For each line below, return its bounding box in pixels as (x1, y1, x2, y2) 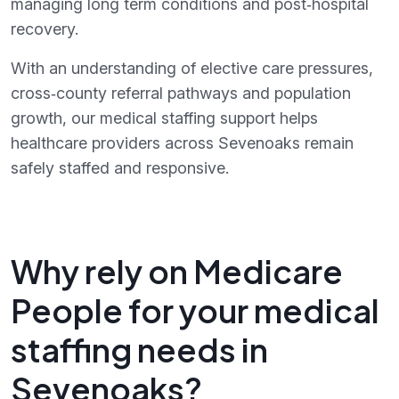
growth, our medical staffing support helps (11, 108, 318, 127)
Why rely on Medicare (11, 250, 343, 291)
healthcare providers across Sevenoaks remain (11, 133, 354, 152)
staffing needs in (11, 329, 268, 370)
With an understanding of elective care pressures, (11, 58, 373, 77)
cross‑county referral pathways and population (11, 83, 351, 102)
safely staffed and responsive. (11, 158, 229, 177)
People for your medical (11, 289, 379, 330)
